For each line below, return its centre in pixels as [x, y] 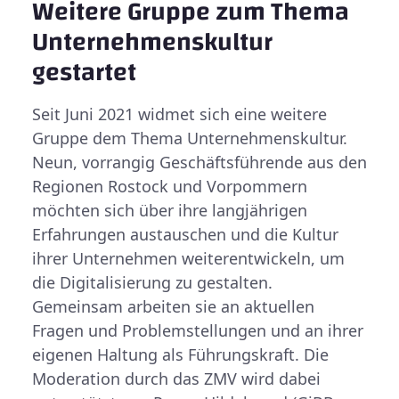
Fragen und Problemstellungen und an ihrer [198, 330]
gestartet [84, 73]
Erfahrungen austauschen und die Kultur [185, 234]
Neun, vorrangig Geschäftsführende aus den [199, 162]
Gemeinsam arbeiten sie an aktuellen [173, 306]
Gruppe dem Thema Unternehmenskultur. [190, 138]
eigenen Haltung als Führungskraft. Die [180, 354]
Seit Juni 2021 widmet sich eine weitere [179, 114]
